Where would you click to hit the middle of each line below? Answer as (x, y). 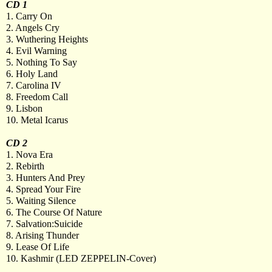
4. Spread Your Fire (43, 189)
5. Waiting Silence (41, 201)
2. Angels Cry (33, 28)
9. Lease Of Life (38, 247)
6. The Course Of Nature (54, 212)
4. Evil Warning (36, 51)
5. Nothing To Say (42, 62)
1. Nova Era (29, 155)
